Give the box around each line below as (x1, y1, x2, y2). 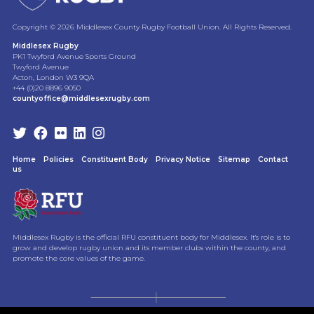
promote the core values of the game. (12, 254, 145, 264)
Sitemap (217, 155, 250, 165)
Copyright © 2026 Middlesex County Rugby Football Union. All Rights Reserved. (12, 22, 292, 32)
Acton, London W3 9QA (12, 73, 94, 83)
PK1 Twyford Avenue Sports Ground (12, 52, 136, 62)
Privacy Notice (155, 155, 210, 165)
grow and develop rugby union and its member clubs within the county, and (12, 243, 286, 253)
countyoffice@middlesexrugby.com (12, 94, 150, 104)
